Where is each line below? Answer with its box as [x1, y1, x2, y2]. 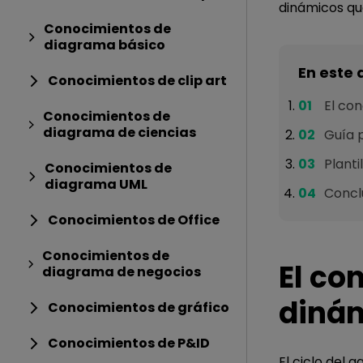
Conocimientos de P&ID [48, 334, 210, 352]
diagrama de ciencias [42, 123, 196, 142]
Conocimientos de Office [48, 211, 220, 229]
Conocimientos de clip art [48, 71, 227, 90]
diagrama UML [45, 175, 148, 194]
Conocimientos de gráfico [48, 298, 229, 317]
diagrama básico [44, 36, 166, 54]
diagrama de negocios [42, 263, 202, 281]
